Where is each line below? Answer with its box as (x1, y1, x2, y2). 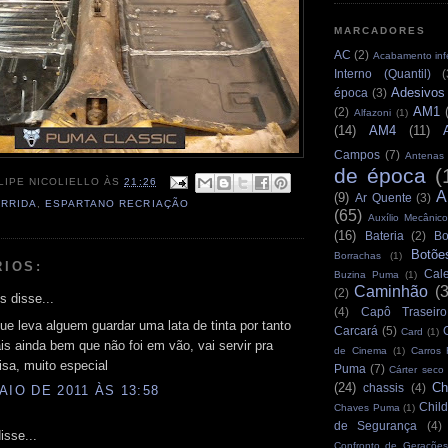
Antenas (404, 150, 444, 162)
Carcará (334, 324, 378, 338)
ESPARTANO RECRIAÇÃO (45, 197, 189, 209)
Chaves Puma (334, 402, 400, 414)
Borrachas (334, 250, 381, 262)
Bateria (364, 229, 404, 243)
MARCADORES (334, 24, 427, 36)
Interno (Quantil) (334, 67, 431, 81)
